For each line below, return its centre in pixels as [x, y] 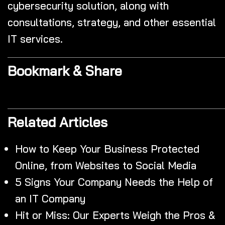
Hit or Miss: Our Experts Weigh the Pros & [115, 215]
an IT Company [50, 198]
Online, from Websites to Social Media [106, 165]
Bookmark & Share [65, 71]
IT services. [37, 38]
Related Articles [58, 122]
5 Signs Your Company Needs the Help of [114, 182]
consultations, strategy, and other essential [112, 22]
